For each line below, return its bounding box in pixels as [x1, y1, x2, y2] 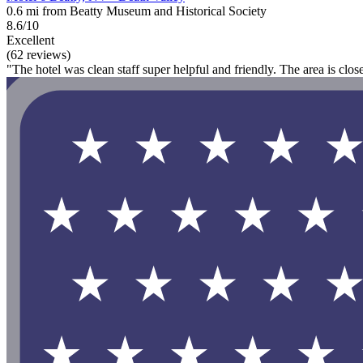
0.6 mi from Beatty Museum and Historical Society [6, 4, 267, 19]
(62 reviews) [6, 48, 70, 62]
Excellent [6, 33, 54, 48]
